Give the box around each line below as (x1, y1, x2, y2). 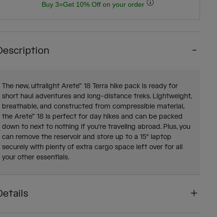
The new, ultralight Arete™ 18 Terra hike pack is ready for (1, 82, 178, 91)
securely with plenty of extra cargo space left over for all (1, 143, 183, 152)
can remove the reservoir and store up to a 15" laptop (1, 133, 171, 142)
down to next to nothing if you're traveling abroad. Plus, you (1, 123, 190, 132)
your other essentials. (1, 153, 69, 162)
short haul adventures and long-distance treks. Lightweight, (1, 92, 192, 101)
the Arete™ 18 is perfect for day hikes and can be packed (1, 112, 183, 122)
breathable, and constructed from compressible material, (1, 102, 185, 111)
